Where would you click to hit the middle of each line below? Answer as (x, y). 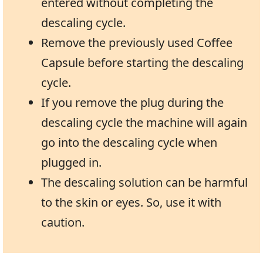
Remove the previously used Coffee (137, 42)
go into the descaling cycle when (129, 142)
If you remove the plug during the (132, 102)
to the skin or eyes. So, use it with (131, 202)
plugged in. (71, 162)
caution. (63, 222)
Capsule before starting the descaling (142, 62)
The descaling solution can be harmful (144, 182)
